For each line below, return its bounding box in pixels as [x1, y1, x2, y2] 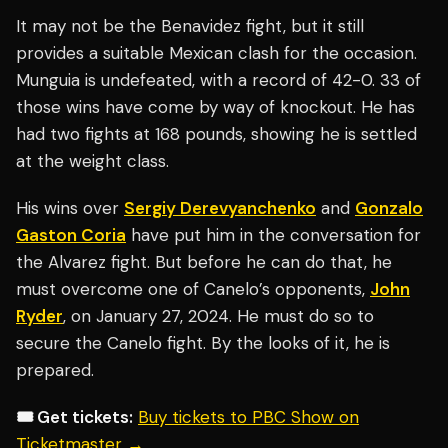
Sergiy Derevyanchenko [124, 197, 316, 220]
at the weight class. [16, 150, 169, 173]
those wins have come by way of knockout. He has [16, 96, 415, 119]
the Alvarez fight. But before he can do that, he [16, 251, 392, 274]
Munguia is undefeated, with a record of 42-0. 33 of [16, 69, 421, 92]
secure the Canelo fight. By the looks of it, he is [16, 332, 390, 355]
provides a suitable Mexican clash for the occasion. [16, 42, 417, 65]
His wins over [16, 197, 124, 220]
